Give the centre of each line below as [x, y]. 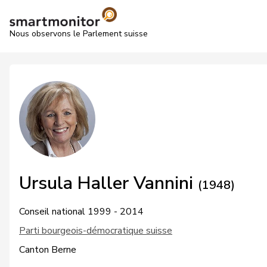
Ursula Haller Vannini [108, 183]
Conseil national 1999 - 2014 [81, 212]
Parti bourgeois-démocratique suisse [96, 231]
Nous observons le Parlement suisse [79, 34]
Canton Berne [48, 250]
